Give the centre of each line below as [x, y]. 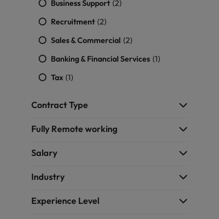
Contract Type [60, 105]
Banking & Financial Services [101, 59]
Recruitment [74, 22]
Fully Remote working [74, 129]
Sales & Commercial [87, 40]
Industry [48, 177]
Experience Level [65, 201]
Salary [44, 153]
